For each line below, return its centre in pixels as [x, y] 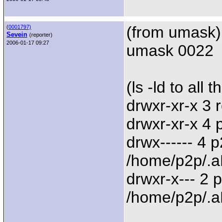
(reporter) [41, 35]
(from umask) [174, 32]
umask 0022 [170, 51]
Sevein [17, 34]
